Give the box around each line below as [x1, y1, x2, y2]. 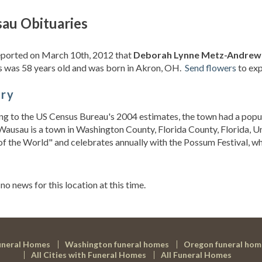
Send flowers [185, 61, 236, 73]
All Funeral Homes [160, 249, 232, 260]
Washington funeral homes [65, 239, 169, 250]
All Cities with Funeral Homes [30, 249, 146, 260]
